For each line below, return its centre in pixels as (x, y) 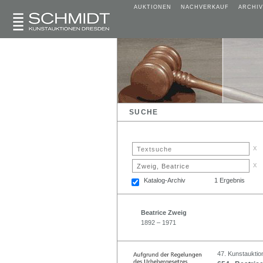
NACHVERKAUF (205, 7)
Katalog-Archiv (165, 180)
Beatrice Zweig (164, 212)
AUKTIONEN (153, 7)
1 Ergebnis (230, 180)
